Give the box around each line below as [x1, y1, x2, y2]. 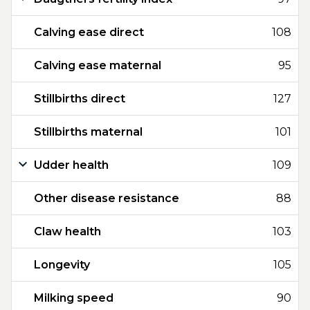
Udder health [34, 158, 109, 172]
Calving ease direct [34, 26, 144, 39]
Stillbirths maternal [34, 125, 143, 138]
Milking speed [34, 291, 113, 304]
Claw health [34, 225, 101, 238]
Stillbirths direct [34, 92, 125, 105]
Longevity [34, 258, 90, 271]
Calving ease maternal [34, 59, 161, 72]
